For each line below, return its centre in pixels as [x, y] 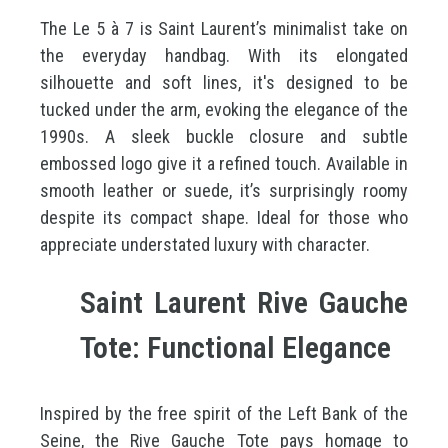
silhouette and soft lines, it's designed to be [224, 82]
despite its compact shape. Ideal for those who [224, 217]
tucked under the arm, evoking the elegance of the [224, 109]
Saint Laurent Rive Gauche [244, 302]
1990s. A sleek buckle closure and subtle [224, 136]
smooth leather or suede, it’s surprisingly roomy [224, 190]
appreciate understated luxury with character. [205, 244]
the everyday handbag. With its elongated [224, 55]
